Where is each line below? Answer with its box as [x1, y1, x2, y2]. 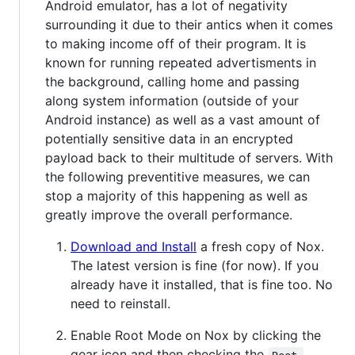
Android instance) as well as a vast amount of [45, 112, 320, 128]
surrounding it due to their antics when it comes [45, 17, 333, 33]
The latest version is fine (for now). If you [71, 258, 319, 274]
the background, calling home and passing [45, 74, 300, 90]
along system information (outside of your [45, 93, 299, 109]
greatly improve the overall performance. [45, 207, 292, 223]
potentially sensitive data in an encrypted [45, 131, 293, 147]
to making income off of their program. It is [45, 36, 306, 52]
